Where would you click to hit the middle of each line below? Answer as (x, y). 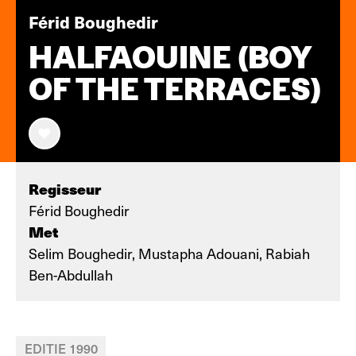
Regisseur (65, 189)
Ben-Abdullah (71, 275)
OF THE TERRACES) (175, 89)
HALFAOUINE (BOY (170, 57)
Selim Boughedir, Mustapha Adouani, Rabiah (169, 253)
